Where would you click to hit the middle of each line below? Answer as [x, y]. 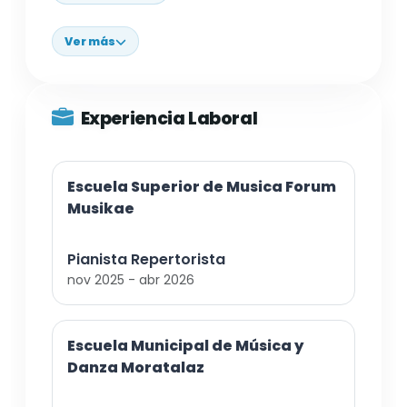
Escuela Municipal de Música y [185, 346]
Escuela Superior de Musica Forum [202, 187]
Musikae [101, 209]
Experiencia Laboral [169, 118]
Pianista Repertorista [146, 260]
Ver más [89, 41]
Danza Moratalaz [136, 368]
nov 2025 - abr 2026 [131, 280]
